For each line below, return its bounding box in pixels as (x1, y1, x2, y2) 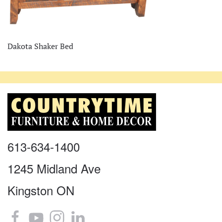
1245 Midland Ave (7, 159, 101, 177)
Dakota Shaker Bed (7, 40, 73, 52)
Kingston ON (7, 181, 74, 199)
